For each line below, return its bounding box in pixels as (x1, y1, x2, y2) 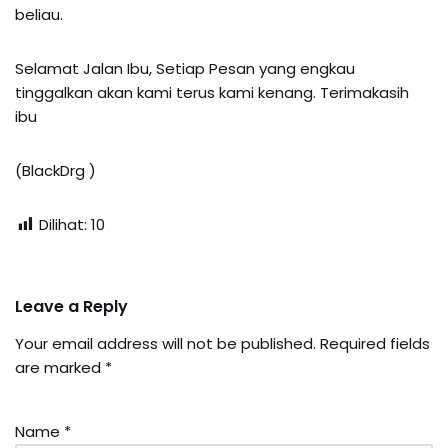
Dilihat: (39, 213, 87, 235)
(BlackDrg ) (15, 159, 96, 181)
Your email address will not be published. (15, 332, 316, 354)
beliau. (15, 3, 63, 25)
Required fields (320, 332, 430, 354)
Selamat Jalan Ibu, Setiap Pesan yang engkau (15, 57, 355, 79)
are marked (15, 356, 105, 378)
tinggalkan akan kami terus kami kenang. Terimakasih (15, 81, 409, 103)
